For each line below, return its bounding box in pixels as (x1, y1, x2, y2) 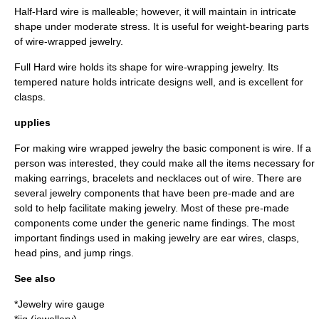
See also (14, 273, 56, 284)
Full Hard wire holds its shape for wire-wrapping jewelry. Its (14, 61, 278, 73)
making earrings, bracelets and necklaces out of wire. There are (14, 172, 302, 184)
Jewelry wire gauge (18, 298, 105, 310)
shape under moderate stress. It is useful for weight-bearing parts (14, 21, 309, 32)
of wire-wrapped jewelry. (14, 36, 123, 47)
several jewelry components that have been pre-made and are (14, 187, 295, 199)
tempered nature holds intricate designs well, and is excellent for (14, 76, 303, 88)
